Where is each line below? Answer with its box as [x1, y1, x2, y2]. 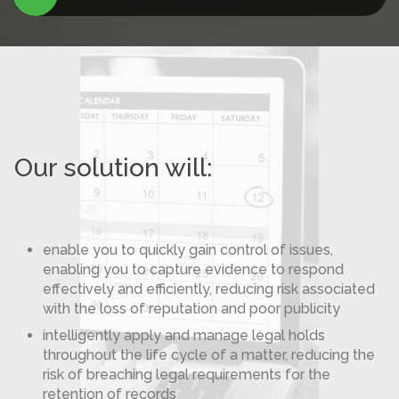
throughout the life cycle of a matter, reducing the [43, 346, 375, 363]
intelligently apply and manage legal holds [43, 327, 325, 344]
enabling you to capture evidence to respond [43, 261, 344, 278]
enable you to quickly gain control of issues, [43, 241, 333, 258]
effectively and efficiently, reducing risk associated [43, 281, 375, 297]
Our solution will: [14, 152, 212, 183]
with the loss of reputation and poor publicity [43, 300, 340, 317]
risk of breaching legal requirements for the [43, 366, 330, 383]
